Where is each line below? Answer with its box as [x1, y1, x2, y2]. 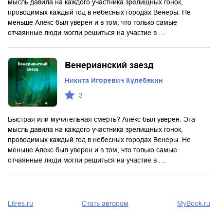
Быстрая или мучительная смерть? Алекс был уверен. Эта [8, 115, 195, 123]
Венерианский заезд [65, 60, 153, 70]
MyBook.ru [177, 199, 210, 207]
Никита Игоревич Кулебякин [65, 76, 163, 84]
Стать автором [82, 199, 128, 207]
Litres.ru [8, 199, 33, 207]
